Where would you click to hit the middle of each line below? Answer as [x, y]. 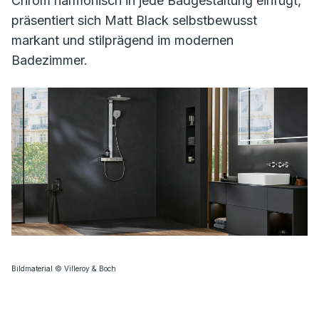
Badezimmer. [51, 60]
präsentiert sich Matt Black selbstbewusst [134, 20]
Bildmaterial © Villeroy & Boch [64, 269]
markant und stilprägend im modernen [122, 40]
